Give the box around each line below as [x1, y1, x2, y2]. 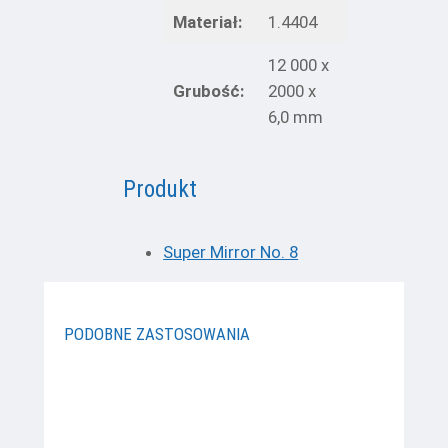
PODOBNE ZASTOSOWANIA [63, 324, 250, 345]
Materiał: [172, 11, 242, 32]
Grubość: [172, 80, 244, 101]
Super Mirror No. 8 [163, 242, 299, 263]
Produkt [123, 174, 198, 203]
